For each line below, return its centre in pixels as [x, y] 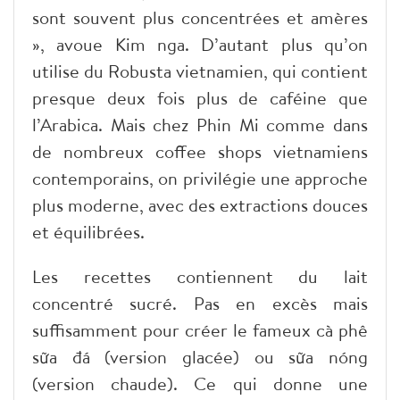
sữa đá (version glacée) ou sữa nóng [200, 356]
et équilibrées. [88, 231]
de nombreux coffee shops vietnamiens [200, 151]
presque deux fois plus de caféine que [200, 97]
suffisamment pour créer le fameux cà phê [200, 329]
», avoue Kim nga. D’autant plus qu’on [200, 44]
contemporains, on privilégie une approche [200, 178]
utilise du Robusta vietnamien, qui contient [200, 71]
